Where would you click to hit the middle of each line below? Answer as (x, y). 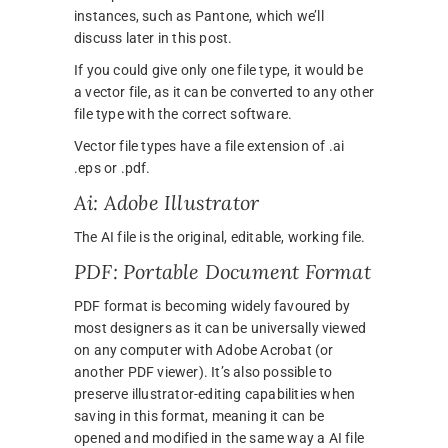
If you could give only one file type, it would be (218, 70)
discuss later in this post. (153, 38)
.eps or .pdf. (112, 168)
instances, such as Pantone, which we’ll (199, 16)
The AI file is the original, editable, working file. (220, 237)
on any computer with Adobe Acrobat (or (204, 350)
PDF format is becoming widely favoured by (212, 306)
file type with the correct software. (183, 114)
